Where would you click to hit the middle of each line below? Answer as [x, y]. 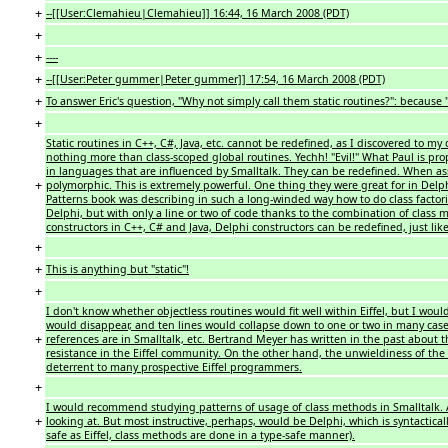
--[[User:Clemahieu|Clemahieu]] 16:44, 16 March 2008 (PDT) [197, 12]
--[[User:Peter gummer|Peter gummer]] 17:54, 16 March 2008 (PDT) [215, 78]
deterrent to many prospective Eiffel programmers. [174, 366]
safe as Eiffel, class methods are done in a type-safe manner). [200, 434]
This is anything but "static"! [117, 268]
